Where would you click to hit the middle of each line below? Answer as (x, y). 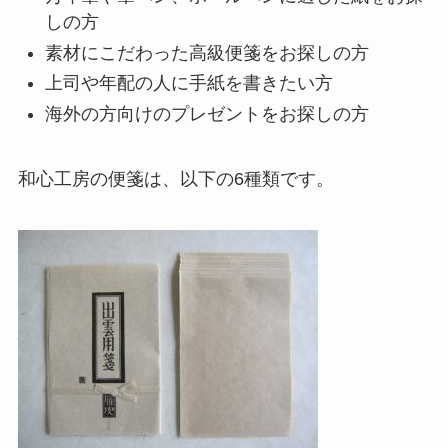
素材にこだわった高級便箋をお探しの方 (206, 52)
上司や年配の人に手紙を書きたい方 (188, 83)
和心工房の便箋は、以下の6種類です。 (175, 178)
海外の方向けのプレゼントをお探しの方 (206, 113)
